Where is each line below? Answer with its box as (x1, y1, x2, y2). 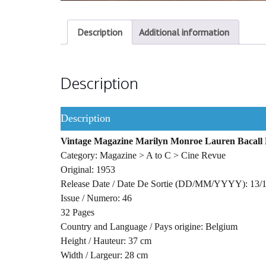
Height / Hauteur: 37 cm (61, 235, 151, 246)
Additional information (139, 26, 229, 38)
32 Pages (61, 207, 94, 217)
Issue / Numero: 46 (61, 192, 132, 203)
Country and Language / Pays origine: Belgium (61, 221, 237, 232)
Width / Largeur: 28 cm (61, 249, 148, 260)
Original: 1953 (61, 164, 115, 175)
